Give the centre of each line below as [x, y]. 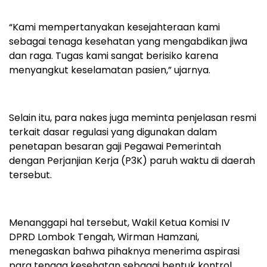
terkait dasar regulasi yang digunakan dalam [113, 132]
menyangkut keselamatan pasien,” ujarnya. [110, 70]
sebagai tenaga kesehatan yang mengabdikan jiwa [128, 42]
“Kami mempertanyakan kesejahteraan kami [114, 27]
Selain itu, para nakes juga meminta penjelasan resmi [133, 118]
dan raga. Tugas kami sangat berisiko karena [114, 56]
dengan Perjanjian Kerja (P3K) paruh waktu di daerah [132, 161]
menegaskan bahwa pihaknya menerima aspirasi [124, 252]
